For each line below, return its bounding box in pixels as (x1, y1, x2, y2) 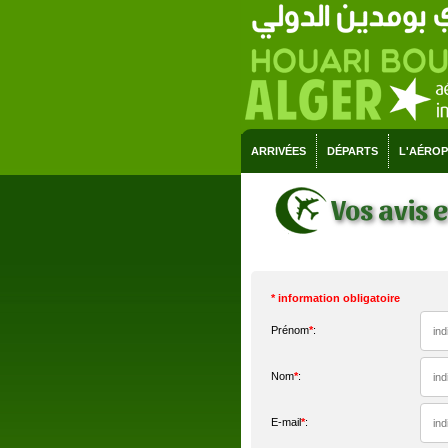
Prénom (270, 324, 309, 336)
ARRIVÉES (250, 145, 306, 157)
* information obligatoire (270, 292, 400, 304)
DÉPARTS (326, 145, 378, 157)
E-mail (270, 416, 301, 428)
